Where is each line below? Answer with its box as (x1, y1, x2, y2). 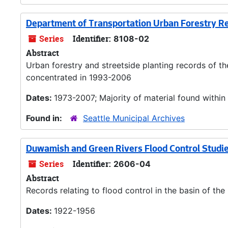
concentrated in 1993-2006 (26, 72, 131, 82)
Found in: (26, 113, 64, 123)
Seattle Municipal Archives (83, 113, 185, 123)
